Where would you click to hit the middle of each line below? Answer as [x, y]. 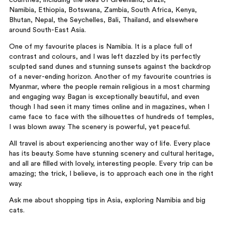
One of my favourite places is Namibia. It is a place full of [100, 47]
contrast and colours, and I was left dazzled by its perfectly [104, 57]
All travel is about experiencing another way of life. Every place [109, 144]
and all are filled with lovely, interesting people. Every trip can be [111, 164]
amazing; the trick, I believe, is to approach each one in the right [111, 174]
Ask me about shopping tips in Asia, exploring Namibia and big [107, 201]
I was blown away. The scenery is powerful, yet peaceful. [99, 127]
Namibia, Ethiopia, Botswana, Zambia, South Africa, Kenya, [103, 10]
